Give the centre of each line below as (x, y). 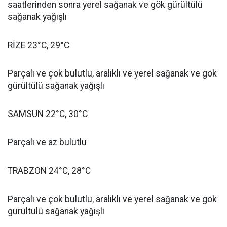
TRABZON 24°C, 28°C (49, 171)
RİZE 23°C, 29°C (39, 45)
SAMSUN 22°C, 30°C (48, 114)
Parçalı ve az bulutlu (47, 142)
